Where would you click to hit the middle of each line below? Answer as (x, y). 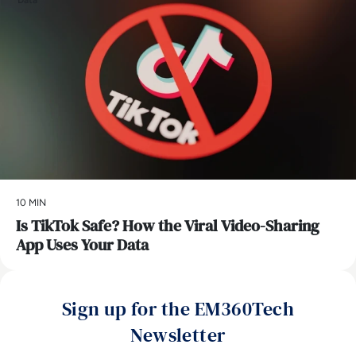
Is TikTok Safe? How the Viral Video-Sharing (168, 225)
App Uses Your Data (82, 244)
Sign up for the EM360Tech (178, 308)
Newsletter (178, 335)
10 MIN (31, 202)
